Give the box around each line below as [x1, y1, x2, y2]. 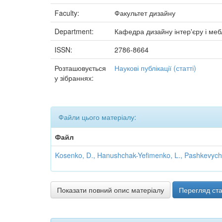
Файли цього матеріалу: [58, 112, 136, 122]
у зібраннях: [55, 73, 94, 83]
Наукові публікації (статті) [114, 63, 196, 73]
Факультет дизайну [114, 8, 175, 18]
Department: [55, 26, 96, 36]
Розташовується [55, 63, 106, 73]
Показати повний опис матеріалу [57, 185, 164, 195]
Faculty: [55, 8, 81, 18]
